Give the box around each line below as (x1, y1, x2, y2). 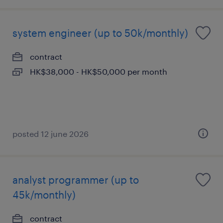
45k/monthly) (12, 189, 76, 201)
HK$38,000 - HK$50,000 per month (30, 67, 167, 76)
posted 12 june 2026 (12, 129, 89, 138)
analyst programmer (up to (12, 174, 139, 186)
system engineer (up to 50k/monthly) (12, 27, 188, 39)
